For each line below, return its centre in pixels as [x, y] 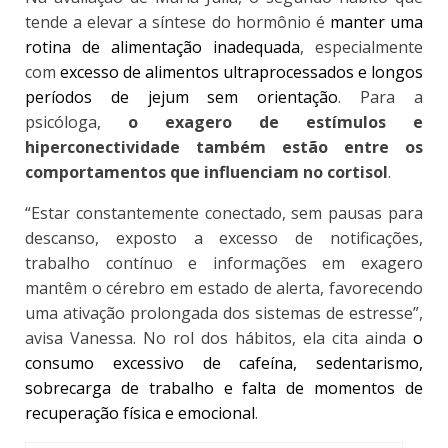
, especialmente [361, 47]
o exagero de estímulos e [275, 122]
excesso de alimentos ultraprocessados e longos [241, 72]
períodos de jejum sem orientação [182, 97]
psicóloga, [76, 122]
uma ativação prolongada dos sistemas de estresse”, [224, 313]
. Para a [381, 97]
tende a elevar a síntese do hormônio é [177, 22]
